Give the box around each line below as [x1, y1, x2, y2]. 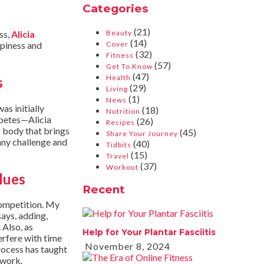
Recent [82, 183, 125, 197]
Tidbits [106, 140, 131, 150]
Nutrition [106, 107, 140, 116]
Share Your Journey [106, 129, 178, 138]
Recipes [106, 118, 135, 127]
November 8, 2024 [82, 240, 170, 252]
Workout [106, 163, 138, 172]
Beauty [106, 28, 132, 38]
